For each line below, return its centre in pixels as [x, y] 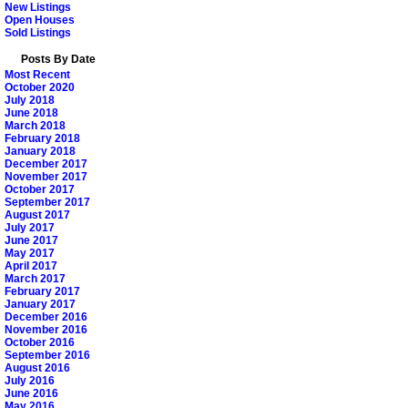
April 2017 [31, 265]
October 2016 [40, 342]
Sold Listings [38, 32]
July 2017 [30, 227]
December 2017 [46, 163]
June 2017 [31, 240]
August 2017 [37, 214]
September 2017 [47, 202]
